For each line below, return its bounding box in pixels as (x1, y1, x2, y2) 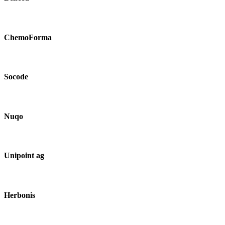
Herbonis (4, 190, 35, 199)
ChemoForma (4, 33, 52, 42)
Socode (4, 72, 28, 81)
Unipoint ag (4, 151, 44, 160)
